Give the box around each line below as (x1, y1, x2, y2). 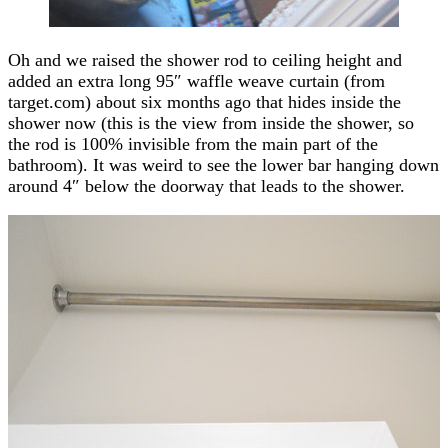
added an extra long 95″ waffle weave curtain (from (8, 70, 385, 91)
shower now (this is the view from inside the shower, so (8, 112, 414, 133)
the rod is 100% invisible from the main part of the (8, 133, 378, 154)
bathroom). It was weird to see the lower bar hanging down (8, 154, 439, 175)
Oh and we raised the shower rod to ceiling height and (8, 49, 402, 70)
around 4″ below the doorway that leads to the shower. (8, 175, 405, 196)
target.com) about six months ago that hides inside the (8, 91, 401, 112)
